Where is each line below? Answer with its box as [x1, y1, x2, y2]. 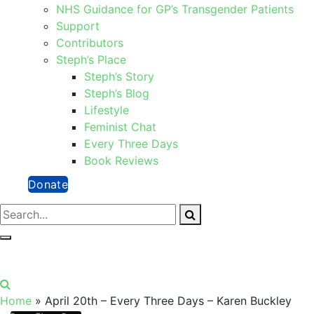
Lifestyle [84, 102, 129, 117]
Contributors [56, 35, 123, 50]
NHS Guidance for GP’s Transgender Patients [56, 1, 294, 16]
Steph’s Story [84, 69, 154, 83]
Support [56, 18, 100, 33]
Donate [28, 177, 68, 191]
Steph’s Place [56, 52, 126, 67]
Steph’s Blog [84, 86, 149, 100]
